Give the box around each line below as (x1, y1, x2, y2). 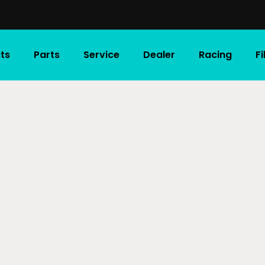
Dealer (143, 48, 175, 62)
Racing (198, 48, 232, 62)
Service (83, 48, 119, 62)
